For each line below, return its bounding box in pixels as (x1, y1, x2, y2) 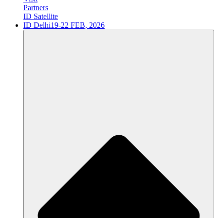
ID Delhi (23, 20, 51, 29)
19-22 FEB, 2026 (51, 20, 105, 29)
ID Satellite (23, 12, 58, 20)
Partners (23, 3, 48, 12)
